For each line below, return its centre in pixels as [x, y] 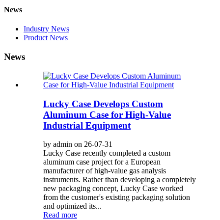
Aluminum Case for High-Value [107, 114]
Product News [46, 38]
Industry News [46, 29]
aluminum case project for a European [102, 162]
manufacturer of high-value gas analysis [105, 171]
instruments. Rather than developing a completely [120, 180]
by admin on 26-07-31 [78, 144]
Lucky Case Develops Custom [103, 104]
